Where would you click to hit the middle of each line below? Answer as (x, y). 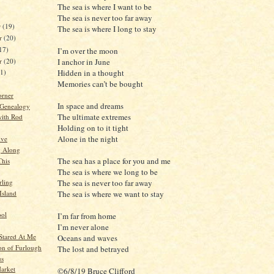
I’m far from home (87, 216)
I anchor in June (84, 62)
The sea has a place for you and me (114, 161)
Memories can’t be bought (100, 84)
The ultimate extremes (94, 117)
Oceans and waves (87, 238)
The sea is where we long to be (108, 172)
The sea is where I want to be (105, 7)
